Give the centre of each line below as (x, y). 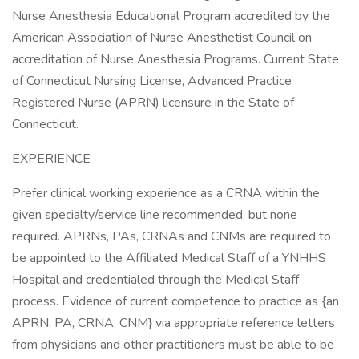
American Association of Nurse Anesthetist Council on (162, 38)
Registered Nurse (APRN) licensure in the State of (153, 103)
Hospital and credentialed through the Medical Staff (155, 280)
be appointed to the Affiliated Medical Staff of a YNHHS (169, 258)
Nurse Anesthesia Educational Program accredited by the (171, 16)
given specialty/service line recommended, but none (155, 215)
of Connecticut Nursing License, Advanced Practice (152, 81)
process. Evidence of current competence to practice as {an (175, 301)
